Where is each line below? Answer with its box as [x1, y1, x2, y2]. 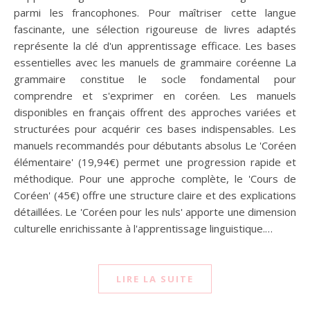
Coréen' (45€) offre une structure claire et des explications [14, 188, 296, 202]
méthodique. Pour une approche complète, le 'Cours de [14, 171, 296, 185]
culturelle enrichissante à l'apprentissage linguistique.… [14, 221, 273, 235]
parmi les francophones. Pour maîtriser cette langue [14, 5, 296, 19]
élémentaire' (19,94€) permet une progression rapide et [14, 154, 296, 169]
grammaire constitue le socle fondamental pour [14, 71, 296, 86]
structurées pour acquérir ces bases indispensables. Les [14, 121, 296, 136]
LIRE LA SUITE [116, 272, 194, 285]
